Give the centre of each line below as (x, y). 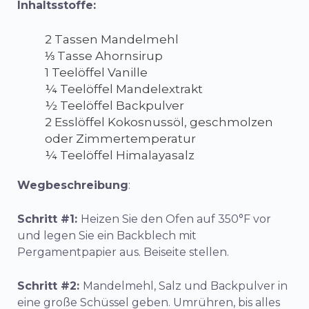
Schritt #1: (49, 219)
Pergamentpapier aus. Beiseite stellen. (123, 252)
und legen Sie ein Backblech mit (107, 236)
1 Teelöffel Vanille (96, 72)
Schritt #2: (50, 286)
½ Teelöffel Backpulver (114, 106)
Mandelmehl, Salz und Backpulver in (185, 286)
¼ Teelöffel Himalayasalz (120, 155)
